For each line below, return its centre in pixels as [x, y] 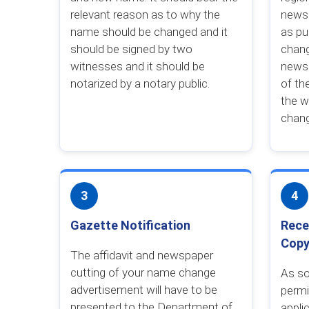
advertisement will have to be [143, 290]
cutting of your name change [143, 272]
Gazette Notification [130, 225]
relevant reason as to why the [145, 14]
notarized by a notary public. [140, 83]
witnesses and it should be [137, 66]
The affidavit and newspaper [141, 255]
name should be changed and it [149, 32]
